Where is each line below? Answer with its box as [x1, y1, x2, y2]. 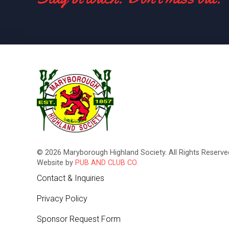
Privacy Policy [37, 193, 87, 203]
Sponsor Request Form [37, 214, 121, 224]
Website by [37, 158, 75, 167]
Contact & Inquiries [37, 173, 104, 183]
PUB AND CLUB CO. [75, 158, 138, 167]
